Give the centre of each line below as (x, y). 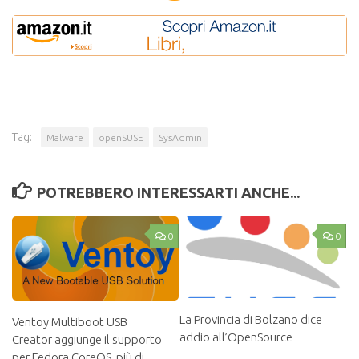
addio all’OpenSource (236, 337)
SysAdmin (180, 138)
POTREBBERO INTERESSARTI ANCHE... (168, 193)
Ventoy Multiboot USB (70, 322)
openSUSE (121, 138)
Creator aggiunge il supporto (87, 340)
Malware (65, 138)
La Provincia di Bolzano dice (251, 320)
